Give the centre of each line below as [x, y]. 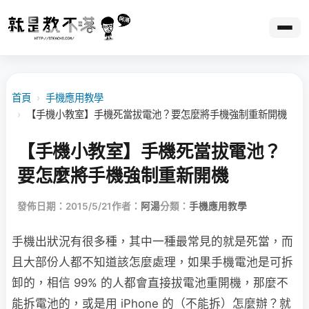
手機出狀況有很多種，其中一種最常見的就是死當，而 [152, 241]
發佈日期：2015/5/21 [64, 206]
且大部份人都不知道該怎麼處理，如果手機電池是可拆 [152, 262]
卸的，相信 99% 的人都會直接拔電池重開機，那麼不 [150, 283]
